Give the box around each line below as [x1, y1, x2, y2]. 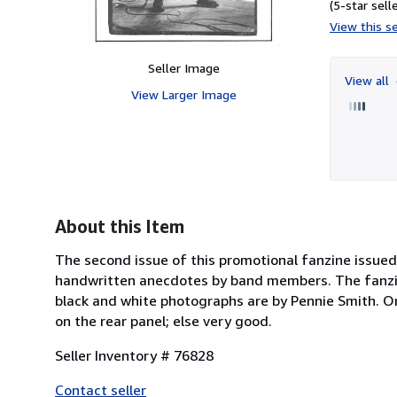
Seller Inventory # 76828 [55, 346, 214, 364]
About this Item [55, 215, 184, 237]
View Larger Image [130, 86, 237, 102]
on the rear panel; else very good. [55, 311, 272, 330]
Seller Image [147, 59, 220, 75]
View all [345, 72, 393, 88]
